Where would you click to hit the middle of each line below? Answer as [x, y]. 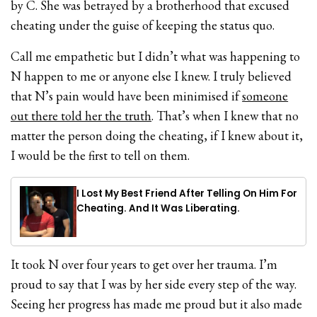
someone [265, 96]
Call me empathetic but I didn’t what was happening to [156, 57]
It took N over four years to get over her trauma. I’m [144, 264]
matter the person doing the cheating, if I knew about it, [157, 136]
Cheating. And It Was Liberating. [158, 209]
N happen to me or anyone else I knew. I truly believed [151, 76]
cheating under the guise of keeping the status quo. [143, 25]
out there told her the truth [81, 116]
